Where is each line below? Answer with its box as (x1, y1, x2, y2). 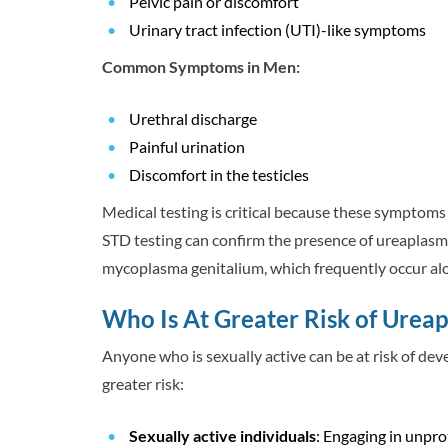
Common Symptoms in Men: (102, 57, 300, 77)
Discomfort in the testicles (129, 165, 309, 185)
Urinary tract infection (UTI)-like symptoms (129, 20, 426, 40)
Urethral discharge (129, 109, 257, 129)
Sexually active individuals (129, 426, 316, 446)
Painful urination (129, 137, 245, 157)
